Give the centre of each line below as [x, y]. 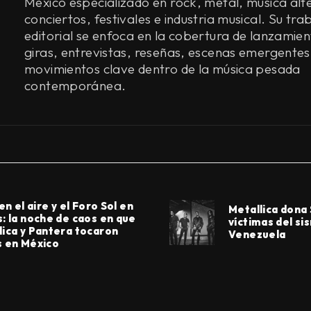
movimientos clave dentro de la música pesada [162, 68]
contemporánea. [75, 85]
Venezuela [257, 235]
